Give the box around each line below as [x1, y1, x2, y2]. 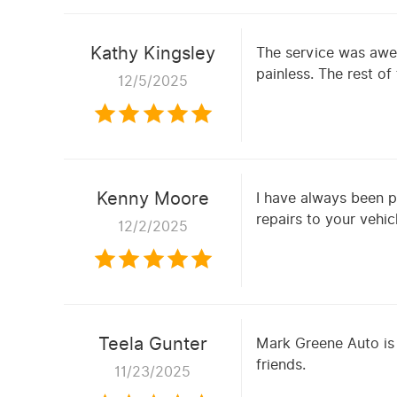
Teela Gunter [97, 331, 207, 357]
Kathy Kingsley [90, 40, 215, 66]
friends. [256, 354, 306, 375]
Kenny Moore [96, 185, 209, 212]
